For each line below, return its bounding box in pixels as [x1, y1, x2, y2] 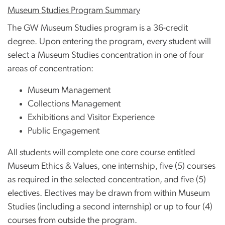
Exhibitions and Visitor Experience [28, 113, 155, 122]
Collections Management [28, 99, 121, 108]
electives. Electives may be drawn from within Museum [8, 188, 210, 198]
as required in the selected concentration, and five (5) [8, 175, 206, 184]
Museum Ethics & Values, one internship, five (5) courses [8, 161, 215, 171]
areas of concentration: [8, 64, 93, 73]
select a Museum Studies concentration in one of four [8, 50, 204, 60]
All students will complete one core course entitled [8, 148, 195, 157]
